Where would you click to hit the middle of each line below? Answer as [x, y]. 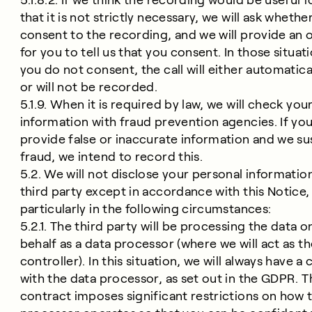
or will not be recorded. [89, 87]
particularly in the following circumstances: [146, 209]
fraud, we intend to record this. [111, 157]
